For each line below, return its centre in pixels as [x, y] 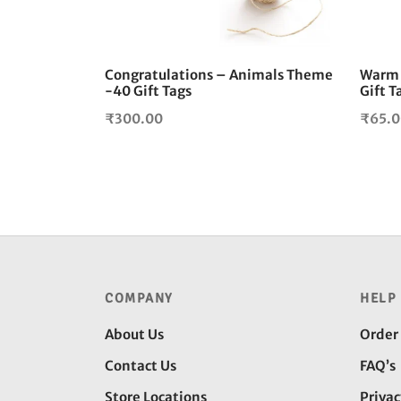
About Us [134, 335]
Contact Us [141, 366]
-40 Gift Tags [148, 91]
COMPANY [139, 298]
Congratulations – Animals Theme [219, 75]
